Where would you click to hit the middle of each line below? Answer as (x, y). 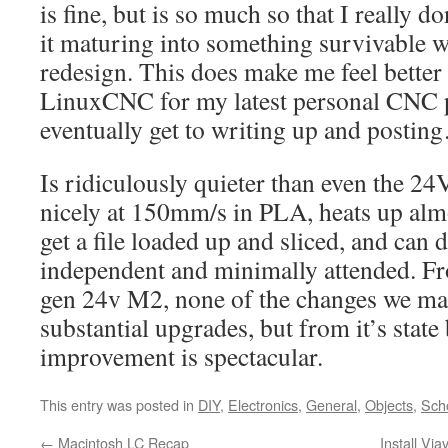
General (331, 405)
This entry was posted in (119, 405)
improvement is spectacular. (181, 356)
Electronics (263, 405)
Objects (389, 405)
